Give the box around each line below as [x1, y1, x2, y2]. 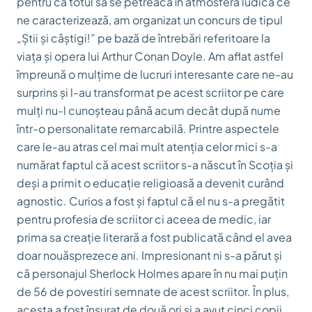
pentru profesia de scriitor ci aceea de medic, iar [17, 212, 271, 226]
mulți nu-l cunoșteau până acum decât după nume [17, 103, 281, 118]
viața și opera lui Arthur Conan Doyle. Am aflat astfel [17, 49, 283, 63]
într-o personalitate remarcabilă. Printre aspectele [17, 121, 279, 136]
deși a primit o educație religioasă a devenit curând [17, 175, 284, 190]
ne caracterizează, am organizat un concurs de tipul [17, 13, 283, 27]
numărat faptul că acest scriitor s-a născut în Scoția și [17, 157, 293, 172]
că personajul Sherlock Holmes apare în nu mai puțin [17, 266, 288, 281]
